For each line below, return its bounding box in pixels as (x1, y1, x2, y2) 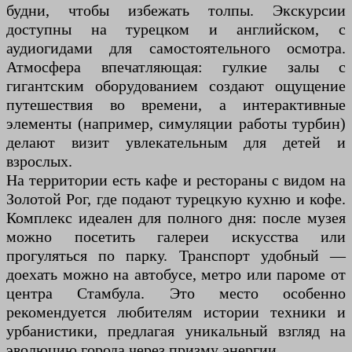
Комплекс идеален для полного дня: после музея (6, 208, 346, 226)
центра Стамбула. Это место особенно (6, 284, 346, 302)
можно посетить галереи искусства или (6, 227, 346, 245)
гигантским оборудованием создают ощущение (6, 76, 346, 94)
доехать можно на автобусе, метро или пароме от (6, 265, 346, 283)
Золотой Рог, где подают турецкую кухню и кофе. (6, 189, 346, 207)
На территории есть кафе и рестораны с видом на (6, 170, 346, 189)
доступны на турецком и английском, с (6, 20, 346, 38)
